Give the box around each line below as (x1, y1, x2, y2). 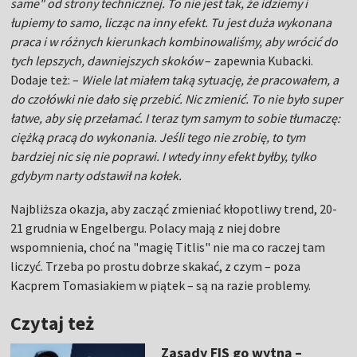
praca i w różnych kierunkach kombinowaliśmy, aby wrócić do (10, 33, 339, 49)
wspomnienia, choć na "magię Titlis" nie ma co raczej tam (10, 239, 326, 255)
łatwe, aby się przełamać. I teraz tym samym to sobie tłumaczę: (10, 110, 341, 126)
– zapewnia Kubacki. (205, 53, 314, 69)
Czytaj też (10, 311, 95, 335)
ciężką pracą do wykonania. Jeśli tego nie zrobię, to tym (10, 129, 306, 145)
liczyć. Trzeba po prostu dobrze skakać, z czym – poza (10, 258, 301, 274)
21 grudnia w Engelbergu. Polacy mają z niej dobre (10, 220, 281, 236)
